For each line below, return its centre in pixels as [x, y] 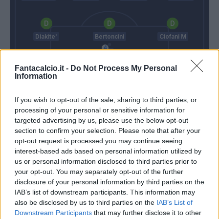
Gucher [141, 192]
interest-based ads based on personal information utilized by [108, 151]
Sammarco [144, 202]
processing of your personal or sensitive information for [100, 110]
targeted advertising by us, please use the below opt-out [101, 120]
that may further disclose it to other [147, 212]
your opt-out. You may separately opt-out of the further [99, 171]
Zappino [109, 77]
